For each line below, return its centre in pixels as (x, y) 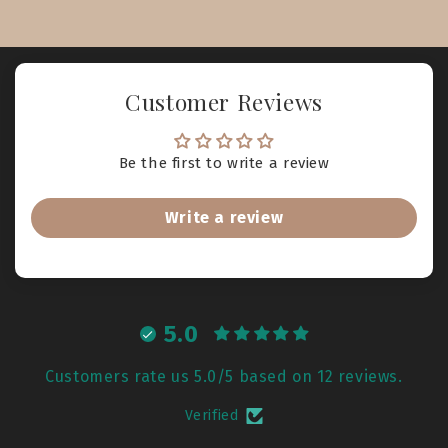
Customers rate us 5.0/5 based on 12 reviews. (224, 377)
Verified (211, 416)
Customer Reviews (224, 102)
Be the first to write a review (224, 163)
